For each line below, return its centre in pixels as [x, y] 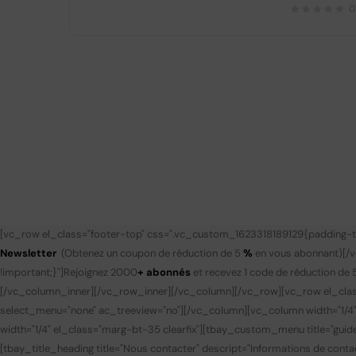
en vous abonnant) [298, 253]
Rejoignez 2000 [101, 272]
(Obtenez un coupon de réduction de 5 [152, 253]
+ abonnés [164, 272]
